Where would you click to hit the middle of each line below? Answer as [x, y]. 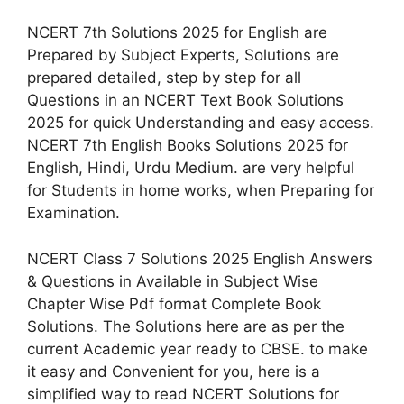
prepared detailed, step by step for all [164, 78]
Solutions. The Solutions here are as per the [186, 326]
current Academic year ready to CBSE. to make [197, 349]
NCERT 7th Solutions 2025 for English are [177, 32]
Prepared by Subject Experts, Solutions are [183, 55]
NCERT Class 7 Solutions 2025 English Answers [200, 258]
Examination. [73, 213]
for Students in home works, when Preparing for [201, 190]
